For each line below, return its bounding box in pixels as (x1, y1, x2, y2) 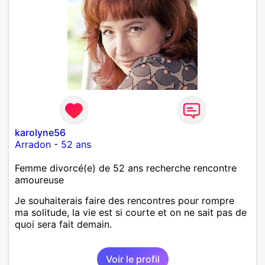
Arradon (15, 138, 51, 150)
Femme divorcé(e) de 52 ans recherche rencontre (15, 161, 237, 174)
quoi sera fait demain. (15, 218, 112, 230)
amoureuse (15, 173, 64, 186)
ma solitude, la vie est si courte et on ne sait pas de (15, 206, 247, 218)
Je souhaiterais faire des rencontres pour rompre (15, 194, 234, 206)
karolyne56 (15, 126, 66, 138)
